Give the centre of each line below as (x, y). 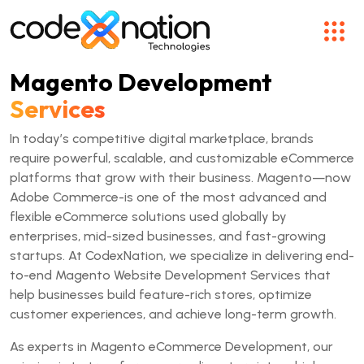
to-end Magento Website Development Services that (170, 275)
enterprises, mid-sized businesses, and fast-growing (168, 236)
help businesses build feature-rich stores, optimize (161, 295)
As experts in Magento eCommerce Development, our (171, 347)
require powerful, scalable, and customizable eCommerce (182, 158)
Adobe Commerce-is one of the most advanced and (168, 197)
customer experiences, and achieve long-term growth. (173, 314)
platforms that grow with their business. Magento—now (180, 178)
